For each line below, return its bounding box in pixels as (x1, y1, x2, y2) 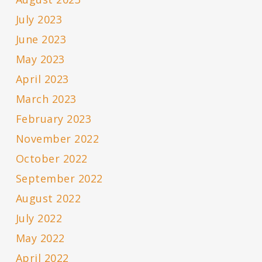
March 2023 (15, 92, 77, 106)
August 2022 (15, 191, 81, 206)
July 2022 (15, 211, 63, 226)
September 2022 (15, 171, 103, 186)
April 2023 (15, 72, 69, 87)
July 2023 (15, 12, 63, 27)
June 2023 (15, 32, 67, 47)
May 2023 (15, 52, 65, 67)
